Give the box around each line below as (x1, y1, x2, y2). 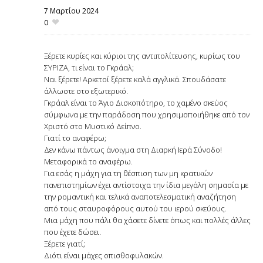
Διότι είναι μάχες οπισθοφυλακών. (44, 250, 164, 261)
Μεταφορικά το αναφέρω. (44, 156, 133, 167)
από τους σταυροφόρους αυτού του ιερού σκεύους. (44, 203, 227, 214)
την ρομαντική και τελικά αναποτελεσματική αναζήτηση (44, 191, 236, 203)
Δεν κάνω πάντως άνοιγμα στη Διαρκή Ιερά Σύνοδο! (44, 144, 222, 156)
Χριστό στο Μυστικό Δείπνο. (44, 121, 141, 132)
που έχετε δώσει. (44, 227, 101, 238)
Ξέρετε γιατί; (44, 238, 85, 249)
